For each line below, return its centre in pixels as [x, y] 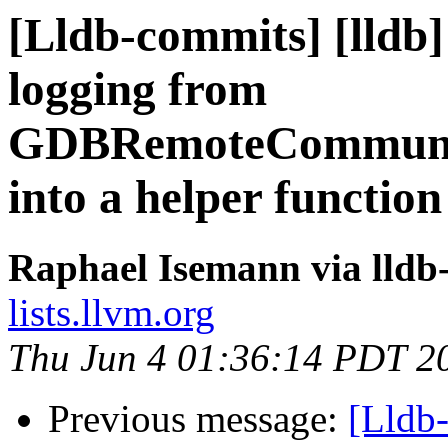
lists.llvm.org [111, 313]
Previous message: [198, 419]
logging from [137, 89]
